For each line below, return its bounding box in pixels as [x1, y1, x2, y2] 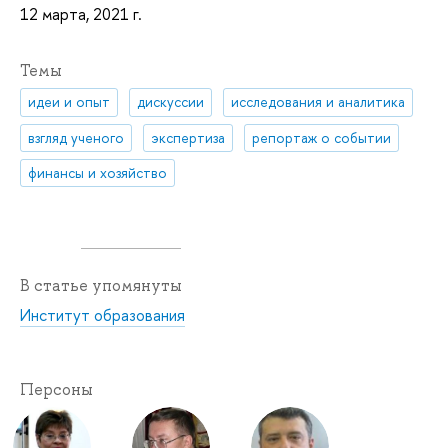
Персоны [20, 379, 93, 401]
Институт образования [20, 304, 185, 327]
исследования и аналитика [231, 92, 406, 112]
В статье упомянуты [20, 275, 182, 297]
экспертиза [151, 127, 226, 147]
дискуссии [137, 92, 205, 112]
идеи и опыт [28, 92, 111, 112]
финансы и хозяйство [28, 163, 168, 183]
